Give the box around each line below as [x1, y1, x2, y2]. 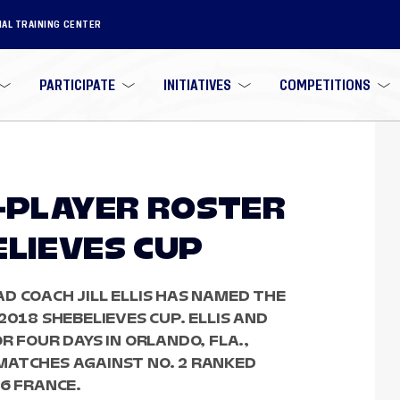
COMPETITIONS [279, 78, 371, 92]
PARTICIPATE [39, 78, 116, 92]
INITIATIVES [162, 78, 231, 92]
